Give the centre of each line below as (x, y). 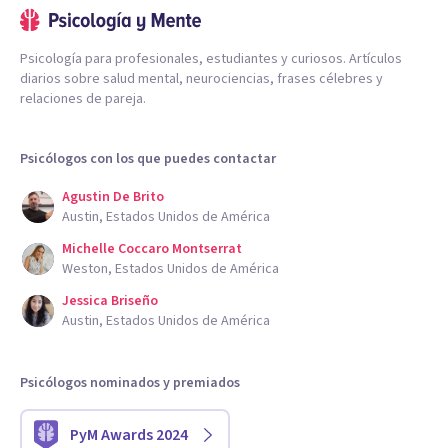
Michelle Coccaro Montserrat (152, 248)
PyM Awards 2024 (129, 434)
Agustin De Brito (113, 196)
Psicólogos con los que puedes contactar (148, 158)
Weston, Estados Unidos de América (170, 268)
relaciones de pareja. (83, 98)
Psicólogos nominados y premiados (130, 382)
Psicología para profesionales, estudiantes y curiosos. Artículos (211, 58)
